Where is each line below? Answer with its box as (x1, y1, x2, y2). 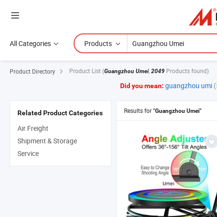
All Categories (10, 39, 51, 48)
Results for (124, 107, 153, 115)
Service (17, 149, 39, 158)
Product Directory (10, 67, 55, 75)
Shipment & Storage (17, 136, 77, 146)
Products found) (166, 67, 209, 75)
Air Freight (17, 124, 48, 133)
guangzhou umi (165, 81, 212, 91)
